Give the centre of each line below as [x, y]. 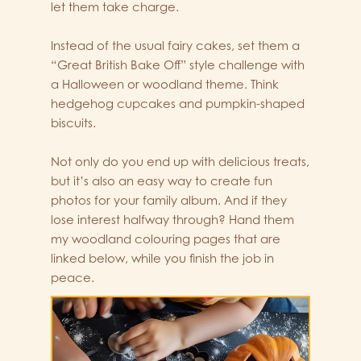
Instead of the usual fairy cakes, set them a [175, 46]
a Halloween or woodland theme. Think [165, 85]
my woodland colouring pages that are [166, 239]
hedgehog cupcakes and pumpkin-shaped [178, 104]
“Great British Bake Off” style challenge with [178, 65]
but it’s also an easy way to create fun [162, 181]
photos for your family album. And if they [169, 201]
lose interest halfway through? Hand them [172, 220]
